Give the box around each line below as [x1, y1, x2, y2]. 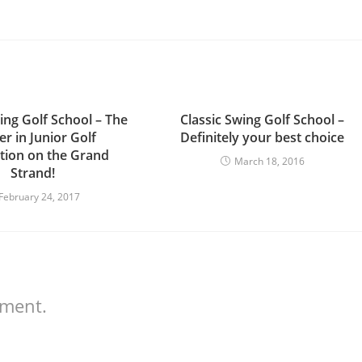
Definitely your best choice [180, 128, 345, 146]
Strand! [10, 164, 55, 182]
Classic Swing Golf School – [180, 111, 345, 128]
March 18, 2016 [234, 154, 305, 168]
